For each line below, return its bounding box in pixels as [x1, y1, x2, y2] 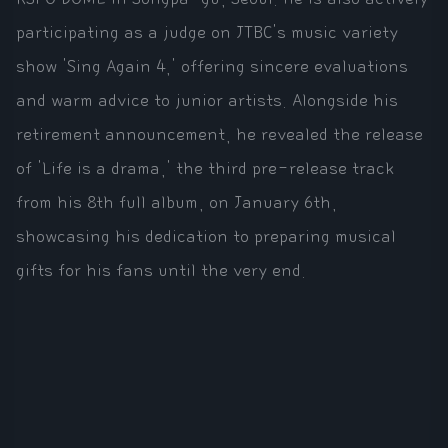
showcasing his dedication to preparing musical [16, 227, 396, 248]
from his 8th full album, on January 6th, [16, 193, 337, 214]
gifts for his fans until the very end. [16, 261, 306, 282]
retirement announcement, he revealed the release [16, 125, 423, 146]
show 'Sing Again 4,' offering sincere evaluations [16, 57, 408, 78]
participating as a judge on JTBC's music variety [16, 23, 398, 44]
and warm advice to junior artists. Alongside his [16, 91, 398, 112]
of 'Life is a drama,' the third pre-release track [16, 159, 394, 180]
